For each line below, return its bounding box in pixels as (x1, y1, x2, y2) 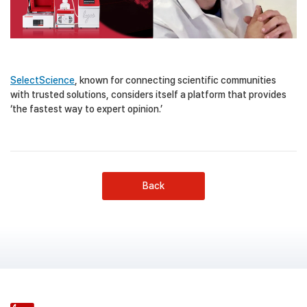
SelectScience (10, 75, 75, 86)
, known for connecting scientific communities (75, 75, 276, 86)
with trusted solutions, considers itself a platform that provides (10, 89, 286, 100)
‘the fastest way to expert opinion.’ (10, 103, 162, 114)
